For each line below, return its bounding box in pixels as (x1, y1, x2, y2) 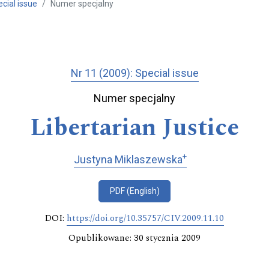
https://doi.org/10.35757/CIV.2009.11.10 (67, 211, 224, 226)
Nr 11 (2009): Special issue (70, 67, 199, 80)
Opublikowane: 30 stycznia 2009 (68, 231, 201, 246)
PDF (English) (109, 186, 160, 196)
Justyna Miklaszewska (73, 153, 183, 166)
